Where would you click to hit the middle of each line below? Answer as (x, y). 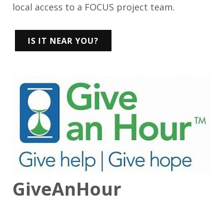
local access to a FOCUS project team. (95, 7)
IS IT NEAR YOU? (63, 41)
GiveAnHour (67, 189)
